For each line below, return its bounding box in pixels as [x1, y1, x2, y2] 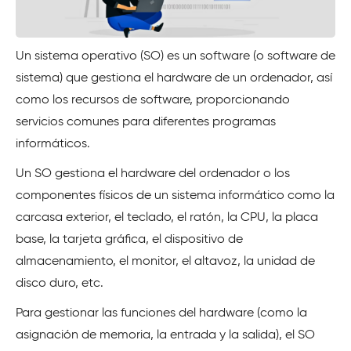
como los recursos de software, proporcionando [16, 94, 290, 107]
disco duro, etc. [16, 277, 103, 290]
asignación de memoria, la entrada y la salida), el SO [16, 329, 315, 342]
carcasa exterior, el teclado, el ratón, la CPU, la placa [16, 212, 318, 224]
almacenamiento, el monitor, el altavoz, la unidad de [16, 255, 315, 268]
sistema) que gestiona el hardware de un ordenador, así [16, 72, 332, 85]
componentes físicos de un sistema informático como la [16, 190, 335, 202]
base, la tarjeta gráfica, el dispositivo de [16, 233, 243, 246]
